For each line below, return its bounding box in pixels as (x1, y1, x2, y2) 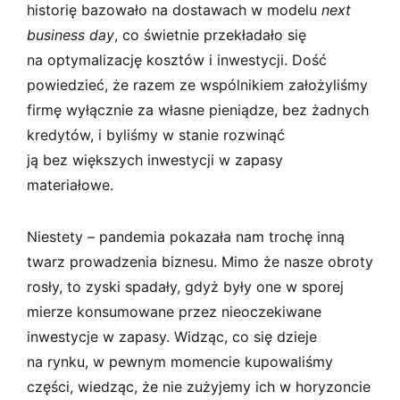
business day (27, 25, 114, 44)
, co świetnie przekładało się (114, 25, 306, 44)
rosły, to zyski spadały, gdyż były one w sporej (27, 277, 344, 296)
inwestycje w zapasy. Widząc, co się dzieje (27, 327, 317, 346)
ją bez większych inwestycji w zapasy (27, 150, 283, 169)
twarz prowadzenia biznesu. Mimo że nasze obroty (27, 252, 373, 271)
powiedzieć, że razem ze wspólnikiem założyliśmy (27, 75, 368, 94)
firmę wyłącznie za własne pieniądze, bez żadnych (27, 100, 369, 119)
